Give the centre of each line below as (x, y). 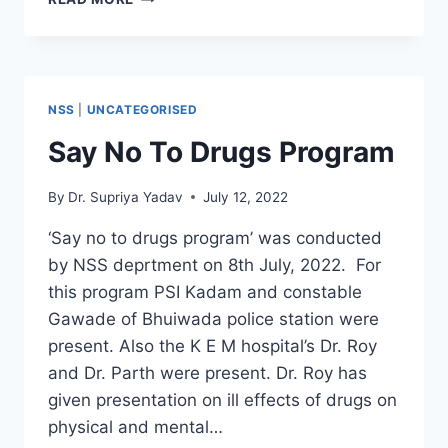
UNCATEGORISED (142, 110)
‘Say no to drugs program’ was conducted (215, 237)
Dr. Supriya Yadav (126, 196)
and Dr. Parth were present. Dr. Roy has (207, 372)
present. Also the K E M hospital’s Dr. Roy (212, 345)
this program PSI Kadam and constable (205, 291)
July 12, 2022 (246, 196)
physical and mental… (135, 426)
